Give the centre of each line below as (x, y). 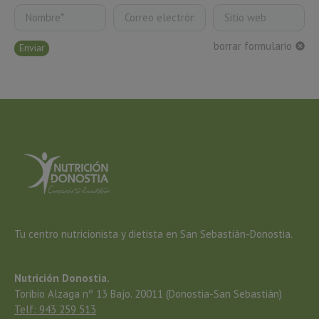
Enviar (32, 47)
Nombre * (37, 12)
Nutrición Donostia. (62, 278)
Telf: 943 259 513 (55, 309)
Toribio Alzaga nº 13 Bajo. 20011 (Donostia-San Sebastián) (148, 293)
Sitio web (235, 12)
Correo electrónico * (161, 12)
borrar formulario (253, 46)
